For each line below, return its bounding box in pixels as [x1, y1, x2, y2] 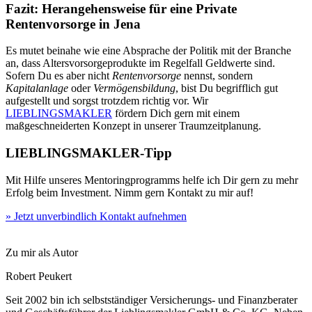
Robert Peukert [6, 270, 72, 282]
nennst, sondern [181, 70, 253, 82]
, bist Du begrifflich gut [175, 82, 278, 95]
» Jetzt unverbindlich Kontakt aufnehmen [6, 210, 187, 222]
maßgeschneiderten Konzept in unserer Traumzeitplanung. [6, 120, 261, 132]
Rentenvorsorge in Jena [6, 16, 141, 31]
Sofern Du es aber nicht [6, 70, 112, 82]
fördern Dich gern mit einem [112, 107, 240, 120]
